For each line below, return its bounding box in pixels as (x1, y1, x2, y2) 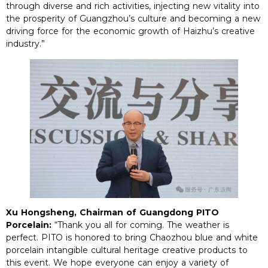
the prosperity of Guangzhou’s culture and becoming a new (6, 13, 260, 25)
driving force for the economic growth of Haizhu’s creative (6, 26, 255, 37)
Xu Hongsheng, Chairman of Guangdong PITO (6, 206, 219, 218)
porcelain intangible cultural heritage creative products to (6, 244, 248, 255)
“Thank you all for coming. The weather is (51, 219, 229, 230)
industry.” (6, 38, 45, 50)
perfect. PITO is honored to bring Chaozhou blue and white (6, 232, 258, 243)
